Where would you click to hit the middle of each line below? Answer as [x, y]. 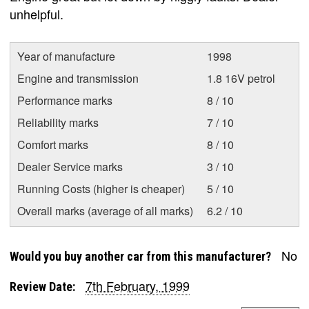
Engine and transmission [78, 78]
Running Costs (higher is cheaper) [101, 188]
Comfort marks [53, 144]
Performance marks [65, 100]
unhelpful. [37, 13]
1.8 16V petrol [241, 78]
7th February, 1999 [138, 285]
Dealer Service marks [70, 166]
